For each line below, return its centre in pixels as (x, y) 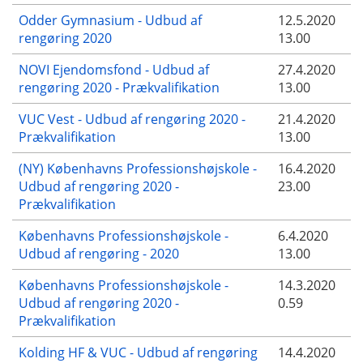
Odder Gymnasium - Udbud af (110, 20)
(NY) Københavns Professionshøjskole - (138, 168)
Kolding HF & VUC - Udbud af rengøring (138, 352)
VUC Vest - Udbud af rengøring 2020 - (132, 119)
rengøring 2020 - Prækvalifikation (119, 87)
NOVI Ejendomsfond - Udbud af (114, 69)
